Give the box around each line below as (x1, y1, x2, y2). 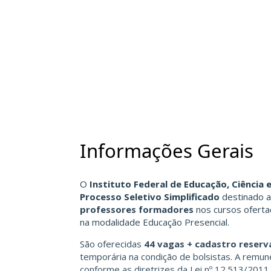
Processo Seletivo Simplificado (80, 190, 220, 203)
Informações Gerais (80, 138, 253, 163)
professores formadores (80, 203, 194, 215)
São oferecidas (80, 237, 144, 250)
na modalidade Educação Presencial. (80, 215, 229, 228)
